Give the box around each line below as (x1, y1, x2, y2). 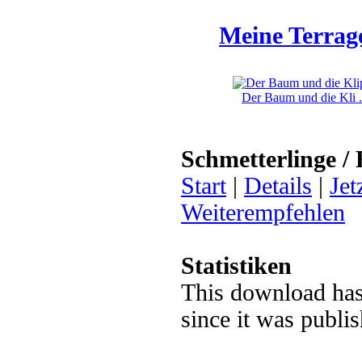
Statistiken (181, 253, 292, 279)
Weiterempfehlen (181, 200, 345, 225)
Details (244, 173, 312, 199)
